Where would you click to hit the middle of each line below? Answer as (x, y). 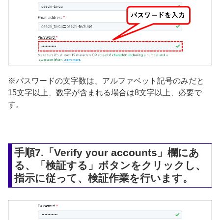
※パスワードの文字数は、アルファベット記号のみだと (106, 81)
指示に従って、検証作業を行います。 (104, 178)
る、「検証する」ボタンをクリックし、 (110, 165)
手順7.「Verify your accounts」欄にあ (107, 153)
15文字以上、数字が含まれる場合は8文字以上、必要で (105, 93)
